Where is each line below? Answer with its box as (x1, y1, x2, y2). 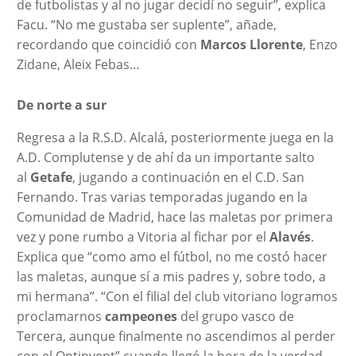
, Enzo (302, 35, 338, 53)
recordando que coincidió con (16, 35, 200, 53)
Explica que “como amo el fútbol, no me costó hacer (16, 247, 327, 265)
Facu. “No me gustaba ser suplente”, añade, (16, 15, 277, 33)
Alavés (269, 227, 311, 246)
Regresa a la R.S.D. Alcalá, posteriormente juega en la (16, 128, 334, 146)
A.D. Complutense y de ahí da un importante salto (16, 148, 315, 166)
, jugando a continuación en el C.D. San (72, 168, 304, 186)
